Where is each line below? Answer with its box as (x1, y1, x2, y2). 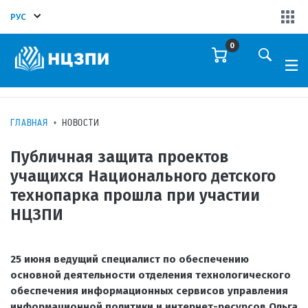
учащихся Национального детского (10, 166, 276, 186)
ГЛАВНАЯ (10, 117, 48, 128)
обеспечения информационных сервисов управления (10, 285, 288, 297)
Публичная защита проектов (10, 147, 228, 166)
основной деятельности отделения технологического (10, 269, 291, 281)
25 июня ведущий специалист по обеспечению (10, 253, 249, 265)
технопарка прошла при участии (10, 186, 260, 205)
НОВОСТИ (61, 117, 100, 128)
